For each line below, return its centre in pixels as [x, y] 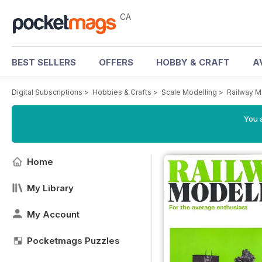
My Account [53, 214]
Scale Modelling [189, 92]
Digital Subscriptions [47, 92]
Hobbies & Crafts [122, 92]
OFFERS [116, 62]
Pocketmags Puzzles [73, 241]
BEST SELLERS [44, 62]
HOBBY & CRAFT [193, 62]
